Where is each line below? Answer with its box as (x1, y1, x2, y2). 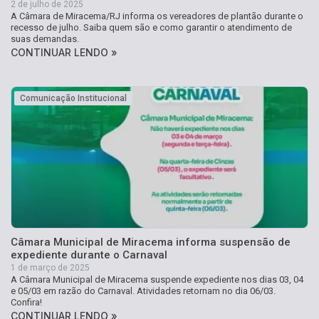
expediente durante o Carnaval (11, 249, 167, 262)
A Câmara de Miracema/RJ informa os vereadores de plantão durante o (11, 11, 303, 22)
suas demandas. (11, 33, 79, 45)
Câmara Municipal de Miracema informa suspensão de (11, 236, 291, 249)
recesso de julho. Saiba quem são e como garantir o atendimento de (11, 22, 292, 33)
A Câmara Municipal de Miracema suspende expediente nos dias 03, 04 (11, 274, 303, 286)
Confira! (11, 297, 42, 308)
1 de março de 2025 (11, 263, 90, 273)
